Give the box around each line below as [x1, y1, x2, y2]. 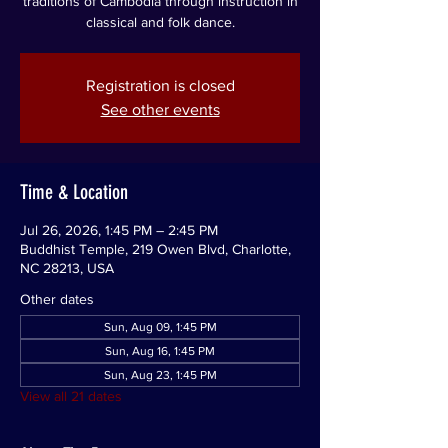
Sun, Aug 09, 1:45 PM [103, 320, 217, 334]
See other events [100, 101, 220, 118]
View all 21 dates [20, 388, 122, 404]
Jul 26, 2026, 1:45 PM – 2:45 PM [20, 222, 218, 238]
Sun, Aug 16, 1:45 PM [105, 344, 215, 358]
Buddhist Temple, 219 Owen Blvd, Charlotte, [20, 241, 291, 257]
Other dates [20, 291, 94, 307]
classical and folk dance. [85, 14, 235, 30]
